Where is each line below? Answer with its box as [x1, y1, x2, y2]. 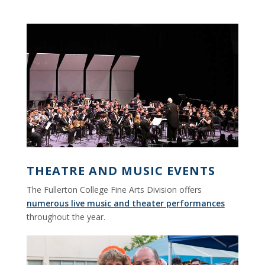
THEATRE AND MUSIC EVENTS [26, 163, 215, 179]
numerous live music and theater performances [26, 198, 225, 209]
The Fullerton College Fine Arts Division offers [26, 184, 202, 196]
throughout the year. [26, 211, 105, 223]
